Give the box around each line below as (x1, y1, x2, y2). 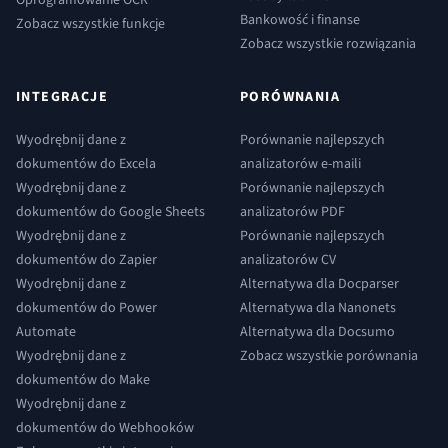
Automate (16, 321, 76, 342)
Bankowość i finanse (240, 9, 360, 30)
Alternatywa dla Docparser (240, 273, 399, 294)
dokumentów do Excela (16, 153, 156, 174)
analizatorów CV (240, 249, 336, 270)
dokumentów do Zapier (16, 249, 157, 270)
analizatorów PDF (240, 201, 345, 222)
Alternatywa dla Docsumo (240, 321, 395, 342)
